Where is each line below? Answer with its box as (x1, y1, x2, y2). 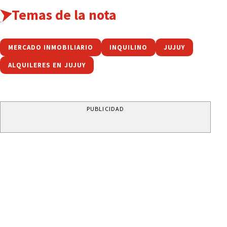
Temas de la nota (11, 5, 117, 24)
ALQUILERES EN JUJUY (8, 60, 86, 69)
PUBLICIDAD (87, 104, 124, 112)
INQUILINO (109, 43, 148, 52)
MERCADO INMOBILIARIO (8, 43, 93, 52)
